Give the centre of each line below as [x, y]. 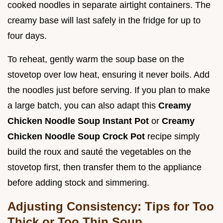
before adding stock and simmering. [78, 182]
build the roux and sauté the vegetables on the [99, 152]
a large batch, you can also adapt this [83, 105]
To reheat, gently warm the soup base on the [96, 59]
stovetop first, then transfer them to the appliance [105, 167]
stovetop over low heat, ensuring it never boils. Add [109, 74]
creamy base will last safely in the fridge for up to [104, 20]
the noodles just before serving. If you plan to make [109, 90]
